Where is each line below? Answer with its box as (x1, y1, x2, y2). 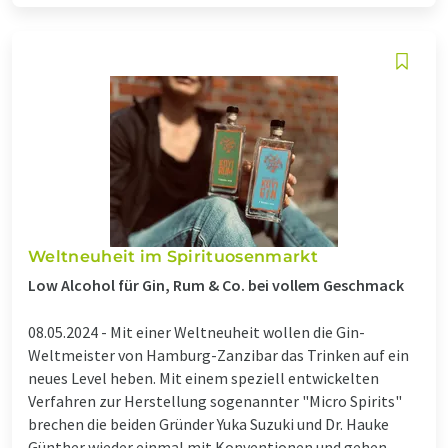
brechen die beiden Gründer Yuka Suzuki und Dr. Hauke (28, 413, 389, 434)
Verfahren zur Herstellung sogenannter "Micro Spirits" (28, 390, 402, 411)
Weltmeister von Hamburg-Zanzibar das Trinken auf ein (28, 344, 409, 365)
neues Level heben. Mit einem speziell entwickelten (28, 367, 379, 388)
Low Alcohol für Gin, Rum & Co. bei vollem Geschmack (28, 274, 404, 295)
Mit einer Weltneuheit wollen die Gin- (110, 321, 365, 342)
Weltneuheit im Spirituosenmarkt (28, 246, 318, 266)
